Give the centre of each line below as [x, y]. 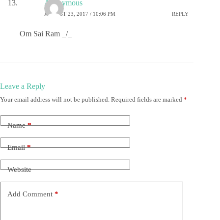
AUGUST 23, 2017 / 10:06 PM [80, 14]
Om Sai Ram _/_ [46, 34]
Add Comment [30, 194]
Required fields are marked [147, 100]
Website [19, 169]
